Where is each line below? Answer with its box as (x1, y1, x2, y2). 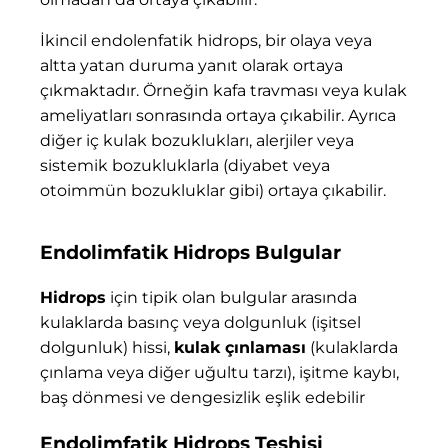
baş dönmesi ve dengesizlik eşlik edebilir (40, 388, 365, 408)
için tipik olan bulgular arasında (106, 288, 357, 308)
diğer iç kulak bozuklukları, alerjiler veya (40, 130, 354, 150)
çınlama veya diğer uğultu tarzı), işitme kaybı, (40, 363, 399, 383)
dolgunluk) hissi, (40, 338, 174, 358)
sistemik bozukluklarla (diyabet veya (40, 155, 330, 175)
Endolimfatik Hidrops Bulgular (40, 240, 341, 264)
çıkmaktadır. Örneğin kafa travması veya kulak (40, 80, 407, 100)
